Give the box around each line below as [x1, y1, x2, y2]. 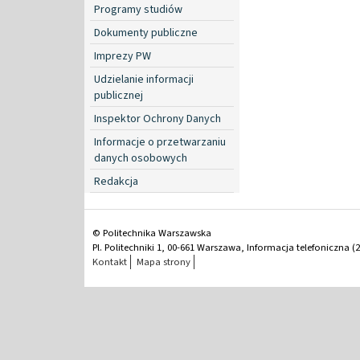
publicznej [94, 87, 143, 104]
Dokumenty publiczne [94, 24, 198, 41]
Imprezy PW [94, 47, 151, 64]
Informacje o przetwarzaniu [94, 133, 226, 150]
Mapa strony [137, 254, 190, 269]
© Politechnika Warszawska [92, 225, 211, 240]
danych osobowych [94, 149, 187, 166]
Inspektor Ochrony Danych [94, 110, 221, 127]
